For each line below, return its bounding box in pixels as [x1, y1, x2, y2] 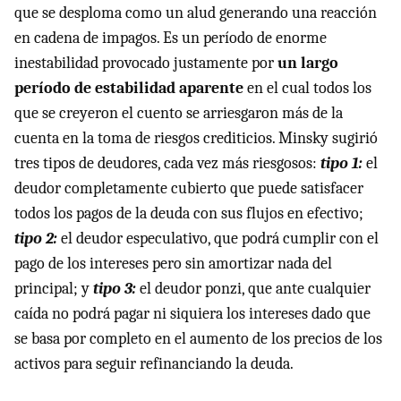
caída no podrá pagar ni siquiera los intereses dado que [14, 304, 371, 324]
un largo [277, 54, 338, 73]
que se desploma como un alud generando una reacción [14, 4, 377, 23]
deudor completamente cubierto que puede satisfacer [14, 179, 363, 199]
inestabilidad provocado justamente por [14, 54, 277, 73]
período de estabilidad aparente [14, 79, 243, 98]
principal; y [14, 279, 93, 299]
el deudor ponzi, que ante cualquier [136, 279, 371, 299]
